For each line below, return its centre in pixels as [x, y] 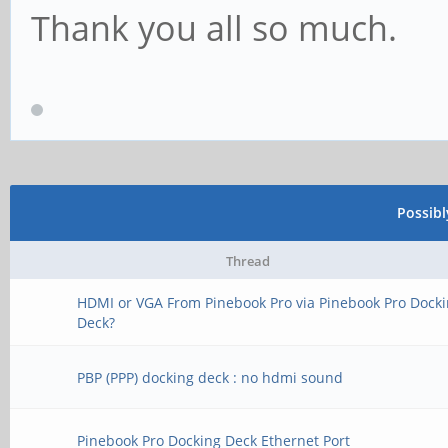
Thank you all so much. [214, 28]
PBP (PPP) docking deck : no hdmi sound [210, 377]
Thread [248, 261]
